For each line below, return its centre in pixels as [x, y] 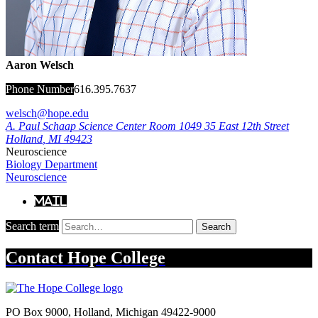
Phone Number [40, 89]
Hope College [116, 257]
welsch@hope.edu [47, 113]
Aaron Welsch [40, 65]
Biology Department [51, 164]
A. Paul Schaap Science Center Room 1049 [104, 126]
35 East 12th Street [247, 126]
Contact [37, 257]
